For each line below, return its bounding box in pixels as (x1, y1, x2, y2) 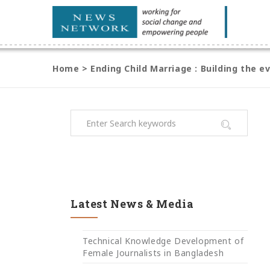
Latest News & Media (71, 196, 194, 211)
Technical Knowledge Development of (83, 234, 244, 246)
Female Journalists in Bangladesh (83, 246, 224, 259)
